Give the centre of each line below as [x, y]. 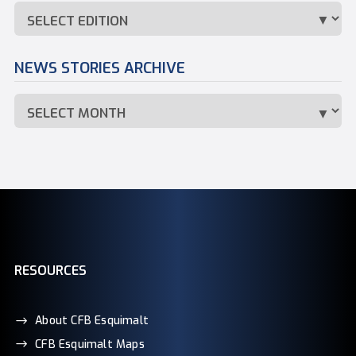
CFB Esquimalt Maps [90, 344]
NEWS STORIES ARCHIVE [99, 68]
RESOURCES [50, 270]
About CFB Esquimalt [92, 320]
